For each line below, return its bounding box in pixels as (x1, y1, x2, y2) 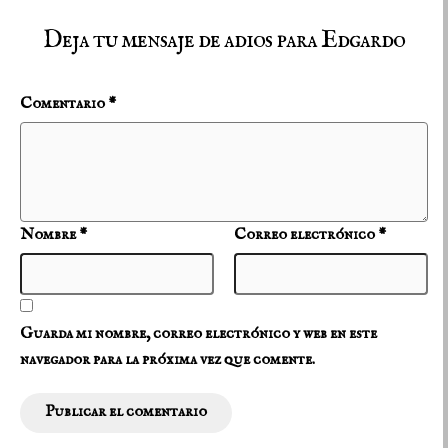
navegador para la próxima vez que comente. (20, 350, 315, 371)
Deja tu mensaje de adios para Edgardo (43, 25, 405, 57)
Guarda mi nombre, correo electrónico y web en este (20, 324, 377, 345)
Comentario (20, 94, 108, 115)
